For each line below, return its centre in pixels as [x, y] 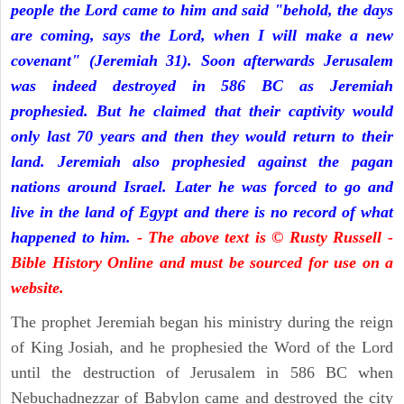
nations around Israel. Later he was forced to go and [202, 187]
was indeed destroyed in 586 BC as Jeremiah [202, 86]
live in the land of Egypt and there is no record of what [202, 212]
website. [37, 288]
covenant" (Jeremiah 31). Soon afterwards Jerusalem [202, 61]
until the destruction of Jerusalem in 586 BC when [202, 373]
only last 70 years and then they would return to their [202, 137]
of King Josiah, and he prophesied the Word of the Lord [202, 348]
